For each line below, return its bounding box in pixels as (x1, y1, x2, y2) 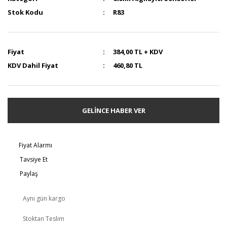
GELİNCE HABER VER (82, 105, 145, 115)
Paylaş (20, 169, 38, 178)
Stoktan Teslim (23, 214, 64, 223)
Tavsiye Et (20, 155, 48, 164)
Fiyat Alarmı (19, 141, 52, 149)
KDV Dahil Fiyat (8, 61, 58, 70)
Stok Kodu (8, 8, 43, 17)
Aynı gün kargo (23, 194, 65, 203)
